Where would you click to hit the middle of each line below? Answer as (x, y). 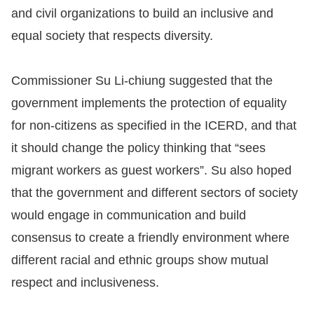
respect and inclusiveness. (85, 282)
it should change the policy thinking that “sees (138, 148)
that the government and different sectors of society (155, 193)
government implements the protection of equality (149, 103)
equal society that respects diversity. (112, 36)
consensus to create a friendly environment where (150, 238)
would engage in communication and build (129, 215)
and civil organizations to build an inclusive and (142, 13)
